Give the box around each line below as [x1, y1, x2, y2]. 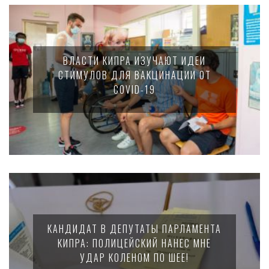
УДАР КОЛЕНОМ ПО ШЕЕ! [80, 250, 189, 265]
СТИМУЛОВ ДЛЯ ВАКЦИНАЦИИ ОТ [58, 68, 211, 82]
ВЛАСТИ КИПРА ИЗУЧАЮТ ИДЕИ [63, 53, 206, 68]
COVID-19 [113, 82, 156, 97]
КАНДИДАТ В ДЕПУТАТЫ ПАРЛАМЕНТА [47, 222, 222, 236]
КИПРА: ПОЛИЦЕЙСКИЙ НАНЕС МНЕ [58, 236, 211, 250]
